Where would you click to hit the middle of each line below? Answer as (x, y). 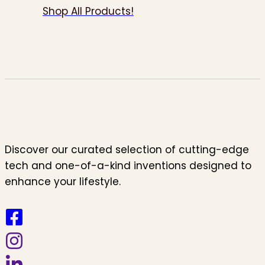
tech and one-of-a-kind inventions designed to (128, 165)
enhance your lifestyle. (63, 181)
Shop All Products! (88, 11)
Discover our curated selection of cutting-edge (127, 149)
